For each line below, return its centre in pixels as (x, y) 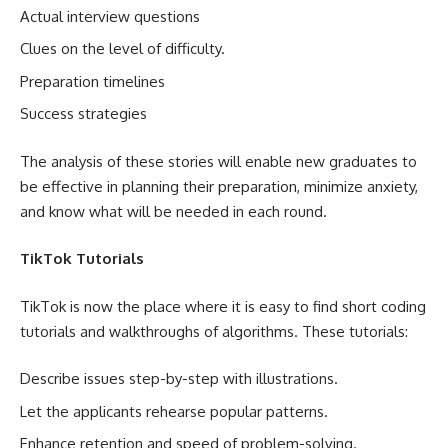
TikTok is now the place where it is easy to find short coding (223, 306)
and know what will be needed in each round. (173, 211)
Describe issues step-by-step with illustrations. (179, 378)
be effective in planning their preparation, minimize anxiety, (219, 186)
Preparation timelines (92, 81)
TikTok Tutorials (82, 258)
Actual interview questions (110, 16)
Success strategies (83, 113)
